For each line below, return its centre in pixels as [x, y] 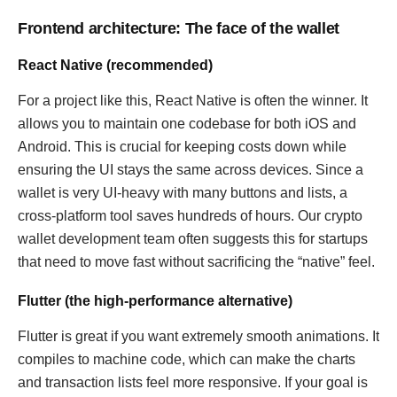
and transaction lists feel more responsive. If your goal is [193, 382]
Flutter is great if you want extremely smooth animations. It [198, 336]
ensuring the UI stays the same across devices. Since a [191, 170]
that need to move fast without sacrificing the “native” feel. [196, 262]
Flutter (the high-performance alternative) [155, 301]
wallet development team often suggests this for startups [193, 239]
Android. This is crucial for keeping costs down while [182, 147]
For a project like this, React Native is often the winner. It [193, 101]
